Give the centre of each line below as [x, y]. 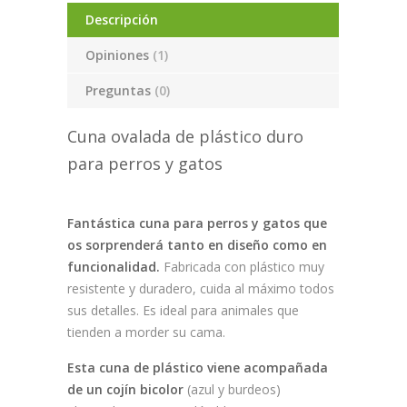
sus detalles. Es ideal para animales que [183, 311]
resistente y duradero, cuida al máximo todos [201, 289]
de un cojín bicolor [127, 390]
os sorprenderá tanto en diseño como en [197, 245]
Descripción [122, 20]
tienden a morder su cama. [146, 333]
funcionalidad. [114, 267]
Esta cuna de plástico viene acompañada [198, 368]
